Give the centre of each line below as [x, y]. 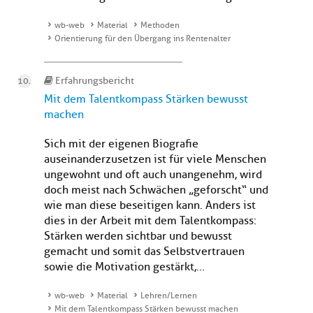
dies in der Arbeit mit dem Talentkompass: [150, 221]
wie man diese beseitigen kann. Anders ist [150, 206]
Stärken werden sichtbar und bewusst [138, 236]
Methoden [160, 26]
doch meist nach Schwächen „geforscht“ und [156, 190]
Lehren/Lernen [169, 296]
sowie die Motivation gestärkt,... [124, 267]
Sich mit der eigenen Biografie [121, 144]
